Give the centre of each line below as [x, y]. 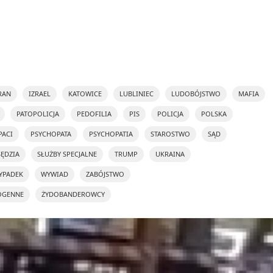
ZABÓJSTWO [105, 174]
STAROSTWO [170, 134]
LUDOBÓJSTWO [196, 94]
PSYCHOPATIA [111, 134]
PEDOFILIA [94, 114]
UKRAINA [170, 154]
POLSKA [214, 114]
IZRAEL [40, 94]
